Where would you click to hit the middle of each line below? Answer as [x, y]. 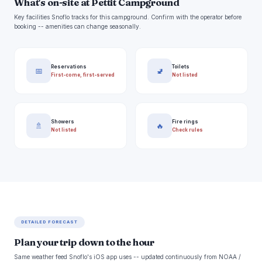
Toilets [181, 66]
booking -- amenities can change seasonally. [77, 27]
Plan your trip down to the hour [85, 242]
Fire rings [185, 121]
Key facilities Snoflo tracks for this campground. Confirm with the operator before [128, 17]
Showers [63, 121]
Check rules [187, 130]
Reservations [69, 66]
